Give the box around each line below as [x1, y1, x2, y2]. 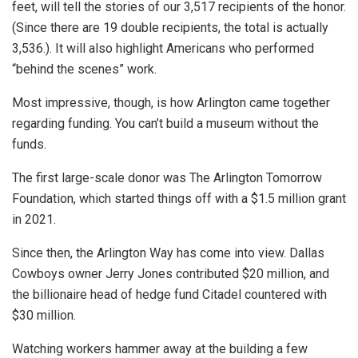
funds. [12, 137, 46, 153]
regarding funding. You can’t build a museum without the [12, 116, 319, 132]
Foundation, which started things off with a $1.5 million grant [12, 191, 346, 207]
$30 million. [12, 308, 76, 324]
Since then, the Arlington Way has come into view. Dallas [12, 245, 324, 261]
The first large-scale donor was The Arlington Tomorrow [12, 170, 322, 186]
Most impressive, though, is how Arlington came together [12, 95, 330, 111]
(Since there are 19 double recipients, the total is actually [12, 20, 328, 36]
